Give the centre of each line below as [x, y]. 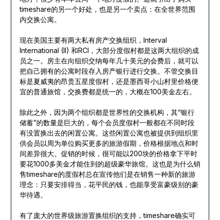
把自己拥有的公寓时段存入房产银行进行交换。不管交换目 [109, 71]
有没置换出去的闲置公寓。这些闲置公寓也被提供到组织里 [109, 133]
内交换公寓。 [40, 20]
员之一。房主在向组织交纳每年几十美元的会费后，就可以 [109, 61]
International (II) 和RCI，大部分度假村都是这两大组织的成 [109, 51]
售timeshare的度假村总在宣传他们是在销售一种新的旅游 [107, 174]
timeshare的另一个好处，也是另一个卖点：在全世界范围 [107, 9]
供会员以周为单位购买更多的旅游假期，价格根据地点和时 [109, 143]
